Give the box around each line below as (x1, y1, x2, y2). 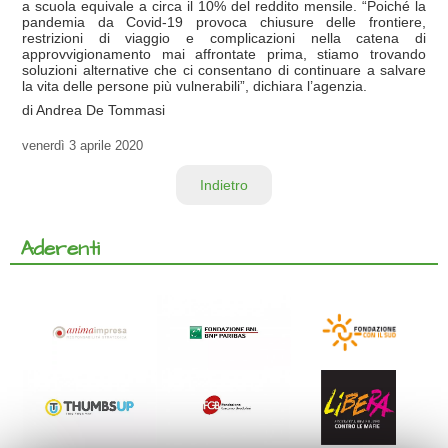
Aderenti (20, 233, 100, 263)
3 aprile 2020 (65, 137, 143, 153)
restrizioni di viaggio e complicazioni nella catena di (22, 29, 426, 46)
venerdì (22, 137, 65, 153)
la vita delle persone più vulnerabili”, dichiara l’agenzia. (22, 77, 367, 94)
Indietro (200, 176, 248, 193)
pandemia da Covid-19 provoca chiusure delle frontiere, (22, 13, 426, 30)
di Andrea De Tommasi (22, 101, 165, 118)
